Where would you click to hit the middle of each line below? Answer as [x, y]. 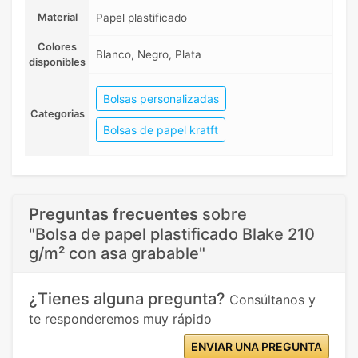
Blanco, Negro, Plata [149, 54]
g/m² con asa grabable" [117, 253]
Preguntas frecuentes [113, 214]
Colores [57, 46]
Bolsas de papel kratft [161, 129]
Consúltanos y [272, 299]
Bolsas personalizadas [161, 98]
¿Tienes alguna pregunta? [129, 298]
